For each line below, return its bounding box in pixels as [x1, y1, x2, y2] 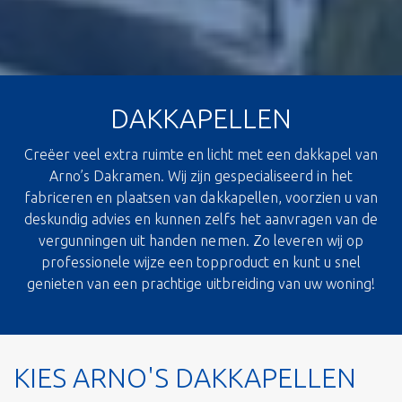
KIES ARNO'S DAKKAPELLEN [13, 362, 356, 393]
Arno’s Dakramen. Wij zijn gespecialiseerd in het [48, 167, 354, 184]
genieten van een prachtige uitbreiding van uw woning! [27, 275, 375, 292]
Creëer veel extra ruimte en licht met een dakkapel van [23, 145, 379, 162]
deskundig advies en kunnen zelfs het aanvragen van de [23, 210, 379, 227]
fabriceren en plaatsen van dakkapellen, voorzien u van [24, 188, 378, 205]
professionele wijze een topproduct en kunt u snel [40, 253, 362, 270]
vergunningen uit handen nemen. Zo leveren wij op [39, 232, 363, 249]
